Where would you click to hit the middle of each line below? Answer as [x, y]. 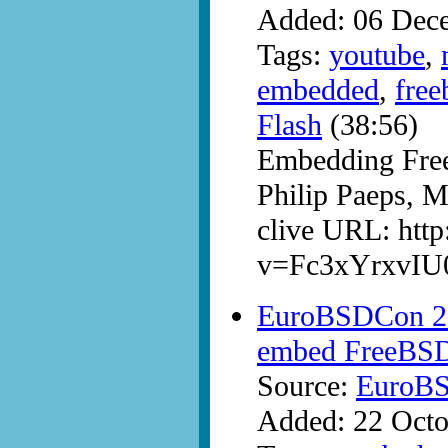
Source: [306, 386]
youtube [377, 55]
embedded [318, 90]
